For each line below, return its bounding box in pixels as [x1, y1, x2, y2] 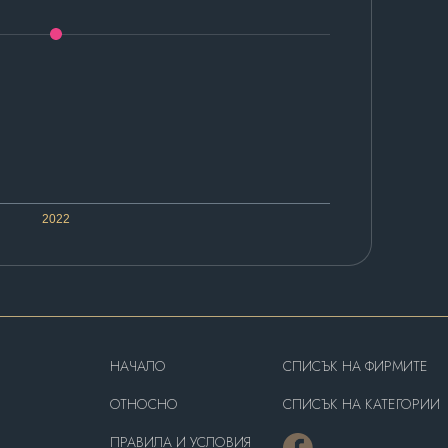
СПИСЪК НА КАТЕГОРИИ [282, 394, 440, 415]
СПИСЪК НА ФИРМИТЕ [282, 356, 428, 377]
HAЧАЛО [109, 356, 166, 377]
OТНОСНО [109, 394, 178, 415]
